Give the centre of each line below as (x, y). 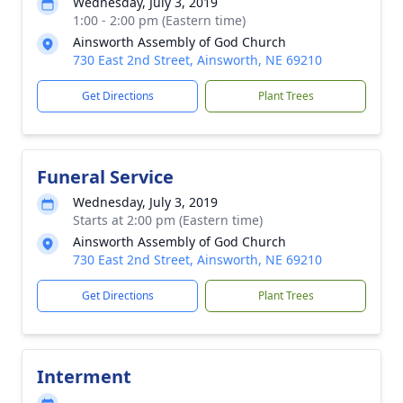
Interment (84, 376)
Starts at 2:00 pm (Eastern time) (168, 220)
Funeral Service (105, 177)
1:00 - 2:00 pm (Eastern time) (159, 20)
